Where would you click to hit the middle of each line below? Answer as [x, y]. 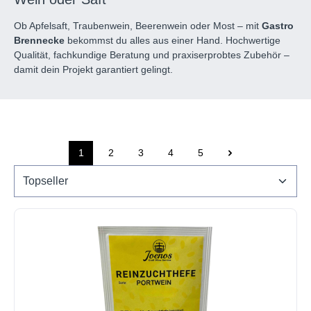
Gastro [278, 26]
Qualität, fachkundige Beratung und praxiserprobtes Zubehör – [152, 55]
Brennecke [39, 40]
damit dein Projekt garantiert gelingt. [93, 69]
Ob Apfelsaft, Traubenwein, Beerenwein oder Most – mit [138, 26]
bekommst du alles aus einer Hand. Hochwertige [173, 40]
